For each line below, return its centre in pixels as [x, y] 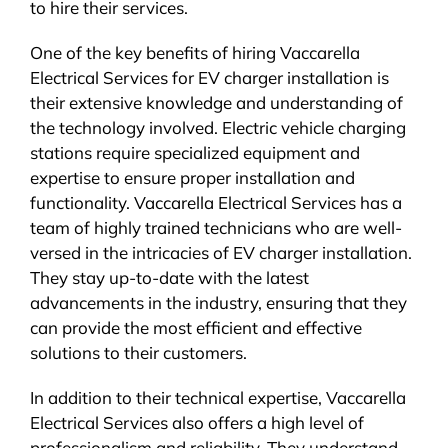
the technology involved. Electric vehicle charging [217, 128]
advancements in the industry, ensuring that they [218, 303]
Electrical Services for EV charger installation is [209, 78]
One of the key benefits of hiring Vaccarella [194, 53]
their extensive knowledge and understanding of [216, 103]
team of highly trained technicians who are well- [215, 228]
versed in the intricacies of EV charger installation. [220, 253]
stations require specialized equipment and [194, 153]
